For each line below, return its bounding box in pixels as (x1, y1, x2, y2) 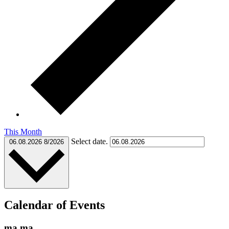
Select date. (71, 136, 110, 146)
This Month (4, 127, 42, 136)
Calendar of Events (4, 198, 105, 212)
